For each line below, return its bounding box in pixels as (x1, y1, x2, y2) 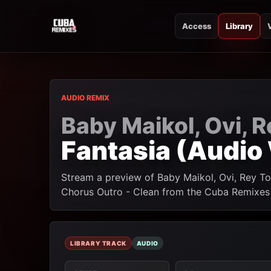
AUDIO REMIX (61, 93, 109, 102)
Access (182, 21, 211, 31)
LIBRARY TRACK (70, 240, 126, 247)
